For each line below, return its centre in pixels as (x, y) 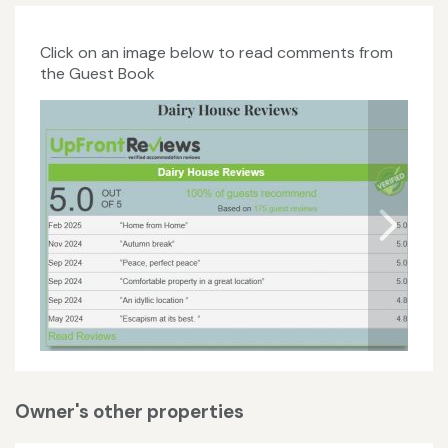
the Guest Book (97, 73)
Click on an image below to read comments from (216, 52)
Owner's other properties (129, 412)
